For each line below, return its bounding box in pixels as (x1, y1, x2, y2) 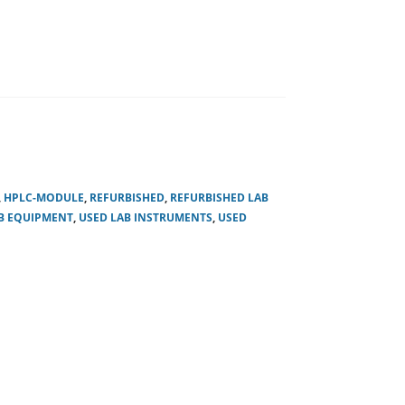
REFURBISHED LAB (169, 190, 268, 205)
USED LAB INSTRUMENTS (78, 210, 212, 225)
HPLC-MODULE (3, 190, 84, 205)
